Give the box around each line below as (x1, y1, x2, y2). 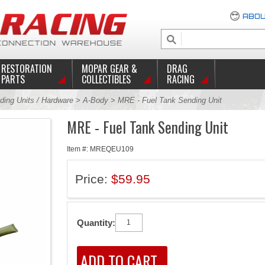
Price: (75, 172, 111, 186)
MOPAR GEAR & (81, 62, 137, 76)
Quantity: (76, 218, 115, 228)
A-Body (82, 96, 108, 105)
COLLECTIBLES (81, 72, 131, 86)
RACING (166, 72, 195, 86)
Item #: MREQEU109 (66, 145, 134, 153)
